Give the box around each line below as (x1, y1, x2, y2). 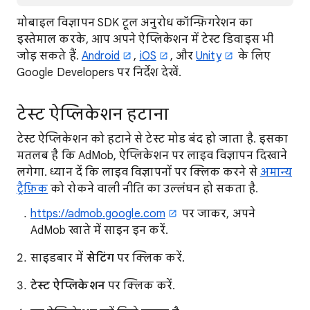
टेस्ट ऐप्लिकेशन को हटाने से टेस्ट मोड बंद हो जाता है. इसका (17, 132, 289, 147)
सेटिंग (86, 251, 114, 266)
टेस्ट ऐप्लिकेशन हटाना (17, 104, 169, 125)
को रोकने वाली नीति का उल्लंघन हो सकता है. (48, 182, 259, 197)
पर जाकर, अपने (179, 207, 255, 221)
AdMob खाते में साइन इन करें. (30, 224, 168, 238)
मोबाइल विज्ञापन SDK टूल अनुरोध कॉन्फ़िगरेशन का (17, 16, 253, 30)
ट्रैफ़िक (17, 182, 48, 197)
